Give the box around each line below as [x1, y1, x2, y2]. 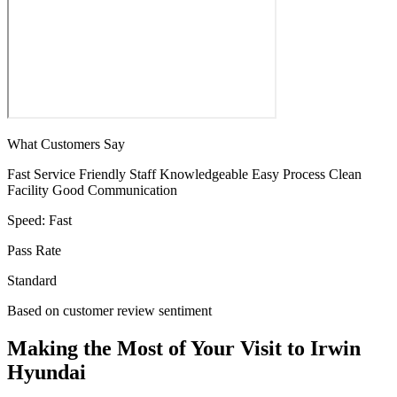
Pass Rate [7, 243, 61, 259]
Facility [7, 183, 49, 198]
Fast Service [7, 167, 75, 183]
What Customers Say [7, 136, 125, 152]
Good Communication [52, 183, 177, 198]
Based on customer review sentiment [7, 303, 212, 319]
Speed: [7, 213, 49, 229]
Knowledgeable [160, 167, 248, 183]
